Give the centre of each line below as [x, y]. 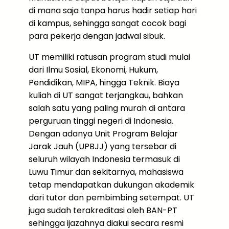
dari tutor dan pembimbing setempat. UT [111, 198]
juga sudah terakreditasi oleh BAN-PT [103, 210]
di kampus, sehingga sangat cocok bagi [107, 23]
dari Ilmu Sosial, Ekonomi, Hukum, [93, 70]
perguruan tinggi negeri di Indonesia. [101, 121]
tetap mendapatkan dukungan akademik [111, 185]
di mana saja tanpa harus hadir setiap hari [113, 10]
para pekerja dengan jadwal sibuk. [97, 36]
